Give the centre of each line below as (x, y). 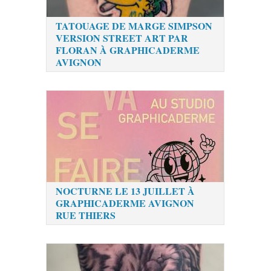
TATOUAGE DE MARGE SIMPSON (134, 25)
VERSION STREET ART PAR (122, 38)
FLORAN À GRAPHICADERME (128, 50)
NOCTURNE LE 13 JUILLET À (126, 191)
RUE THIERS (86, 215)
